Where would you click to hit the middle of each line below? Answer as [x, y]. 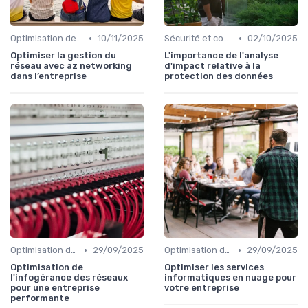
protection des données [219, 76]
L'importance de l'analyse [221, 56]
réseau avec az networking [71, 66]
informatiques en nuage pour [230, 278]
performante [40, 298]
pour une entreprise [55, 288]
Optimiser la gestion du [63, 56]
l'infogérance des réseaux [69, 278]
